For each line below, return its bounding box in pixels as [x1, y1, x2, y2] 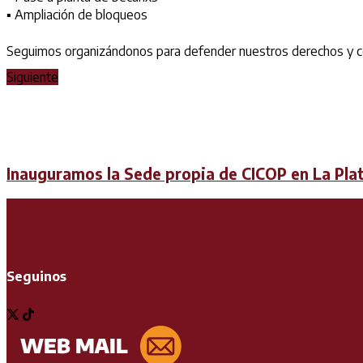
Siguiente [6, 69, 58, 86]
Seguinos [6, 268, 66, 285]
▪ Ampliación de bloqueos [6, 6, 147, 23]
